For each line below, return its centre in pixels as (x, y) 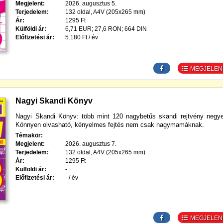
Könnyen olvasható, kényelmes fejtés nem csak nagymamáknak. (110, 125)
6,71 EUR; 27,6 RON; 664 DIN (106, 29)
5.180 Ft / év (82, 38)
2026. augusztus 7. (91, 144)
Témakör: (29, 136)
